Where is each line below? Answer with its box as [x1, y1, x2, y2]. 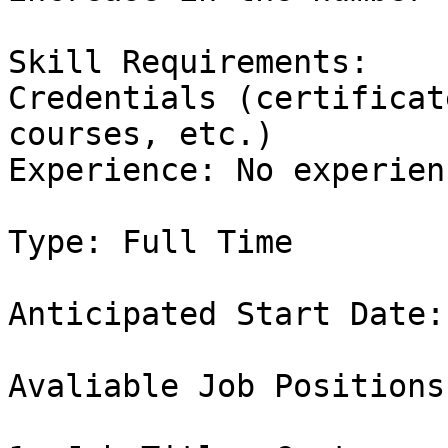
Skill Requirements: [8, 44, 369, 81]
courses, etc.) [8, 116, 274, 153]
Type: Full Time [8, 224, 293, 261]
